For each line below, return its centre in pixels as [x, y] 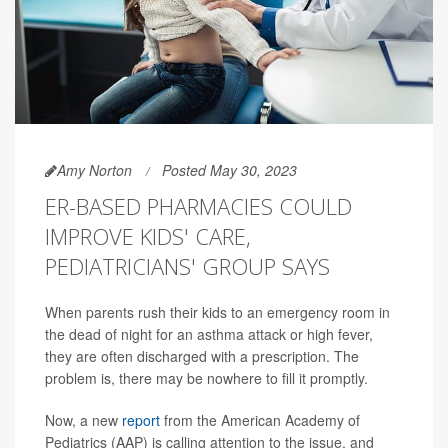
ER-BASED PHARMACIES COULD [198, 205]
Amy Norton [94, 169]
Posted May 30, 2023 [229, 169]
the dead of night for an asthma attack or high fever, [209, 333]
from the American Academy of [260, 419]
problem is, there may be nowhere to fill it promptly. [206, 377]
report [139, 419]
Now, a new [81, 419]
